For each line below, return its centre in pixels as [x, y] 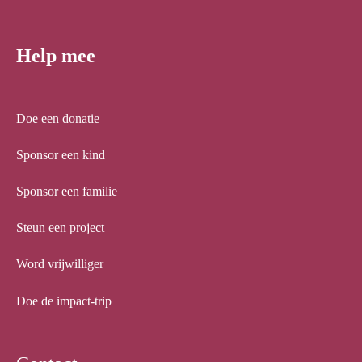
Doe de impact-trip [64, 301]
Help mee [56, 55]
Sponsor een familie [67, 191]
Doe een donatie [58, 118]
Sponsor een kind [61, 154]
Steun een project [60, 228]
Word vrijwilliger [60, 264]
